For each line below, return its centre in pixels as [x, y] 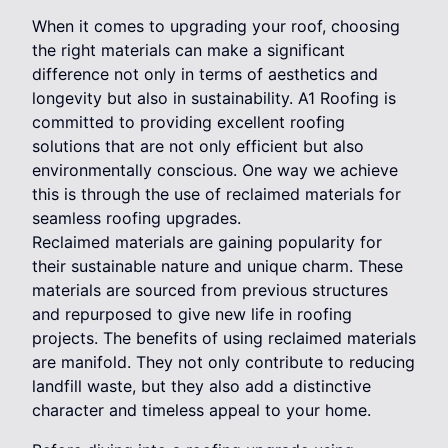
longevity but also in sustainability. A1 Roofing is [214, 98]
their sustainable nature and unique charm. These [217, 266]
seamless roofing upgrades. [136, 218]
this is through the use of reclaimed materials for [216, 194]
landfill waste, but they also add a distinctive [201, 386]
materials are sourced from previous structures [210, 290]
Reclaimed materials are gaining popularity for [207, 242]
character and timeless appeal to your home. [201, 410]
